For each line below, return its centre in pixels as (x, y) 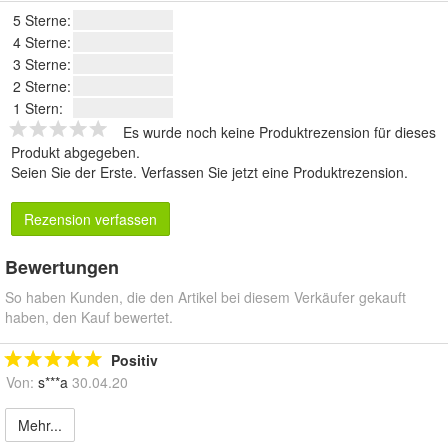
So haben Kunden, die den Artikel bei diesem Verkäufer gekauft (205, 297)
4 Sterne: (42, 42)
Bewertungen (62, 267)
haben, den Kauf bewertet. (89, 317)
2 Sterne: (42, 86)
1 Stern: (38, 108)
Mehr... (40, 425)
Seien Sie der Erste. (76, 172)
